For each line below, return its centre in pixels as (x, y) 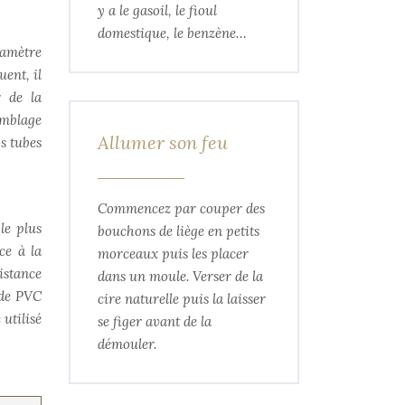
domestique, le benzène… (172, 33)
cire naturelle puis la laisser (182, 299)
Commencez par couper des (181, 208)
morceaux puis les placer (173, 254)
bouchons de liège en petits (179, 231)
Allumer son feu (163, 142)
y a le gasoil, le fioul (157, 10)
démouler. (127, 344)
